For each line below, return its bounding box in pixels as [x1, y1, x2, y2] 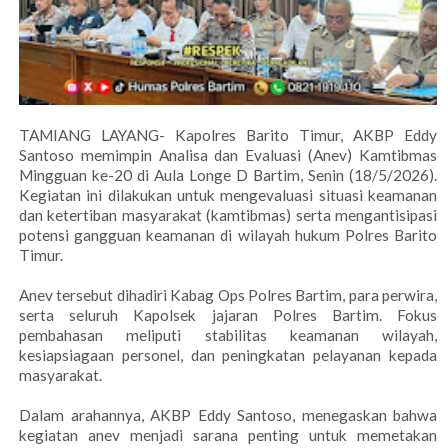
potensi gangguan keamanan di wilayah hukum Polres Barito [19, 225, 437, 244]
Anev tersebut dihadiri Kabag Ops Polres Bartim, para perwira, [19, 285, 437, 304]
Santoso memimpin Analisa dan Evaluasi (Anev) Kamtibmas [19, 145, 437, 164]
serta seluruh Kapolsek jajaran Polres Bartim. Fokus [19, 305, 437, 324]
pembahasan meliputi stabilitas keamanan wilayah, [19, 325, 437, 344]
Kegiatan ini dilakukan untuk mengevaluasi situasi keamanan [19, 185, 437, 204]
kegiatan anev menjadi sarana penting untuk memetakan [19, 425, 437, 444]
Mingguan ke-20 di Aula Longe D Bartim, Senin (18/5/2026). [19, 165, 437, 184]
